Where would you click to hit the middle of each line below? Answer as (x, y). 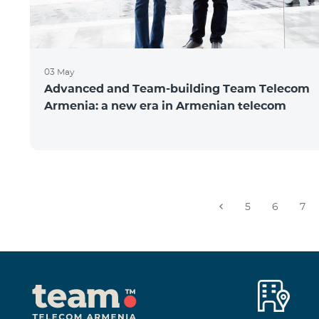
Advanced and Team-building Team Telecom (177, 89)
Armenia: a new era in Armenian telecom (165, 106)
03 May (59, 72)
